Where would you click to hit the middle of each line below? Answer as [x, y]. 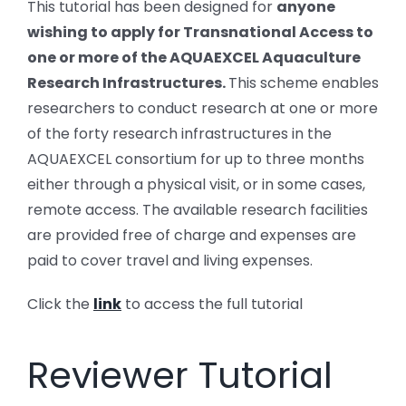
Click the [60, 304]
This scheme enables [303, 82]
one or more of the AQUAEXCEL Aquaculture [193, 57]
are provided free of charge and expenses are [191, 235]
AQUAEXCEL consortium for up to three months [195, 159]
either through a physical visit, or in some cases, [196, 184]
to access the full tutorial [212, 304]
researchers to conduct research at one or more [202, 108]
